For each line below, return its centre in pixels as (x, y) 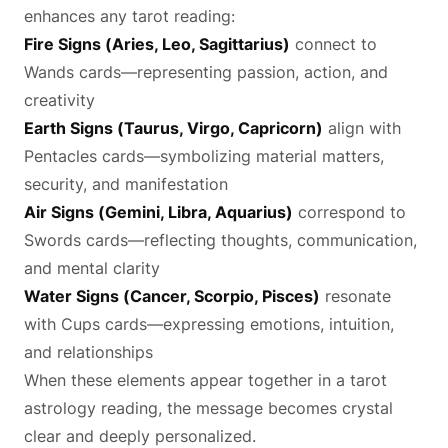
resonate (355, 295)
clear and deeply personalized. (140, 435)
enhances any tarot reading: (129, 15)
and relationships (88, 351)
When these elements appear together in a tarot (205, 379)
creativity (59, 99)
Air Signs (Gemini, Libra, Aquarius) (158, 211)
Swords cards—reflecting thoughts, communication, (220, 239)
